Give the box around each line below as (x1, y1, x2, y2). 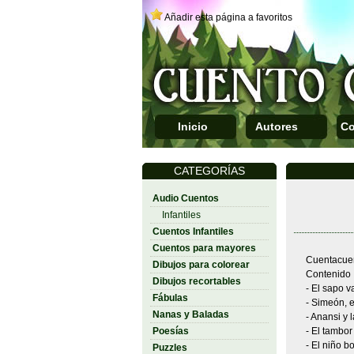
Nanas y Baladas (152, 309, 229, 320)
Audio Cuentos (152, 193, 219, 204)
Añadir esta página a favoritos (164, 12, 292, 23)
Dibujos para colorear (152, 259, 250, 270)
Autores (254, 120, 298, 133)
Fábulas (152, 292, 188, 303)
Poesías (152, 326, 189, 337)
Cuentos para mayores (152, 243, 256, 254)
